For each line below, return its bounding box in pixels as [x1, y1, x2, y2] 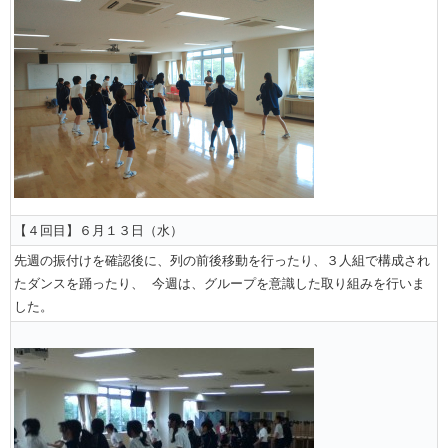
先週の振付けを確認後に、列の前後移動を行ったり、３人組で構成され [14, 252, 430, 268]
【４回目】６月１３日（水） [14, 222, 183, 238]
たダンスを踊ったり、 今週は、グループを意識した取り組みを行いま [14, 275, 425, 291]
